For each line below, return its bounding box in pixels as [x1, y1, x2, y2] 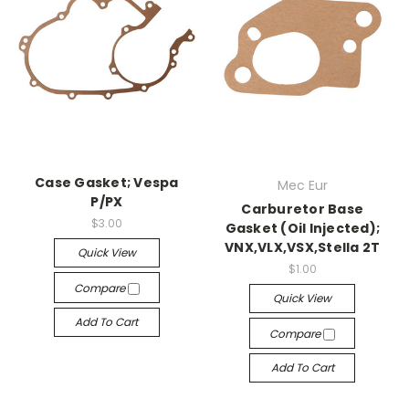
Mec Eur [277, 175, 328, 194]
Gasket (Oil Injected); [225, 218, 380, 237]
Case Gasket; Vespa [35, 173, 179, 192]
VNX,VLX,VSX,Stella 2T [225, 237, 381, 257]
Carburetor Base [241, 199, 364, 218]
